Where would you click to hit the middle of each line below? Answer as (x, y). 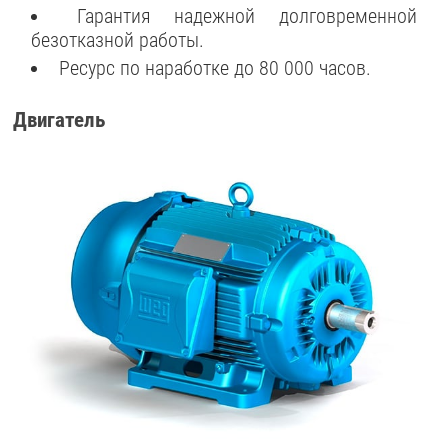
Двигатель (59, 120)
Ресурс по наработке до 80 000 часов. (214, 67)
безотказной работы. (118, 40)
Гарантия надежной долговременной (246, 16)
